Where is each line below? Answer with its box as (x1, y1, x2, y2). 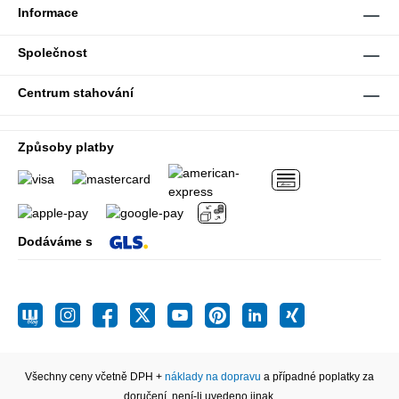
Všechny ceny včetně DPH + (25, 370, 165, 383)
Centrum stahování (18, 85, 134, 100)
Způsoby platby (18, 140, 114, 154)
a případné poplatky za (261, 370, 374, 383)
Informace (18, 5, 78, 20)
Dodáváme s (18, 233, 93, 248)
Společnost (18, 45, 87, 60)
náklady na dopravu (165, 370, 261, 383)
